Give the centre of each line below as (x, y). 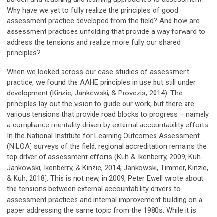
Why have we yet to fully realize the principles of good (93, 10)
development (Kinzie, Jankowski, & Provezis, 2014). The (95, 93)
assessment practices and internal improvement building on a (105, 200)
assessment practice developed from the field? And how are (103, 21)
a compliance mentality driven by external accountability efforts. (108, 125)
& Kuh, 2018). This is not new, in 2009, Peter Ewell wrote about (105, 178)
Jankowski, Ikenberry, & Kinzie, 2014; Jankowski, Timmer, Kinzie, (108, 168)
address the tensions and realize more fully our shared (94, 42)
